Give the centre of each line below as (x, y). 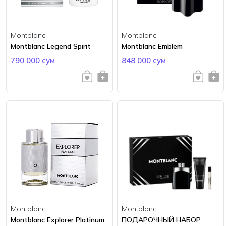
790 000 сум (33, 60)
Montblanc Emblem (152, 46)
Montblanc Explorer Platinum (58, 220)
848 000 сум (144, 60)
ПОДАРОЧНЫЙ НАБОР (161, 220)
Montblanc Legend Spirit (51, 46)
